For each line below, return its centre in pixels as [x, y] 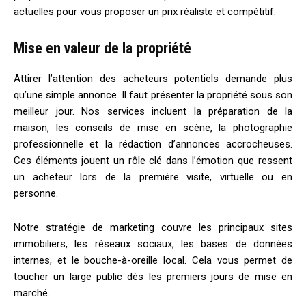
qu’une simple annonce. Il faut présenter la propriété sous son [153, 95]
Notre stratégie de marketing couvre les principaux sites [153, 227]
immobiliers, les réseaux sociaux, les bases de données [153, 244]
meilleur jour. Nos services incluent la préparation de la [153, 111]
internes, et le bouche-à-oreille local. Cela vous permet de [153, 260]
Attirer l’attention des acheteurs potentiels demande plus [153, 78]
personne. [36, 193]
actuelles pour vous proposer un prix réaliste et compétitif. [145, 11]
